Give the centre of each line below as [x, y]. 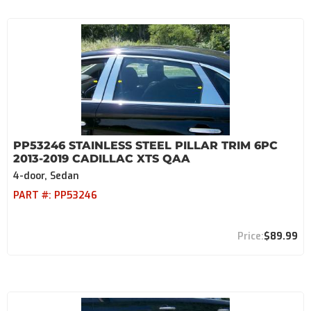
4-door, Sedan [46, 176]
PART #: [34, 195]
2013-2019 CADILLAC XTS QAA [102, 159]
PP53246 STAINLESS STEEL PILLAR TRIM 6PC [145, 145]
